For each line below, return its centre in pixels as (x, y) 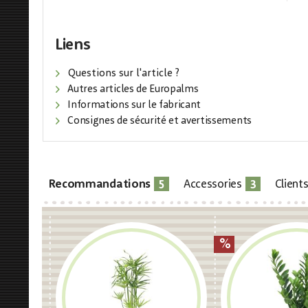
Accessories (213, 185)
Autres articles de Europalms (132, 90)
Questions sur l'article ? (122, 74)
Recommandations (99, 185)
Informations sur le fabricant (133, 106)
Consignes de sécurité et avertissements (158, 121)
